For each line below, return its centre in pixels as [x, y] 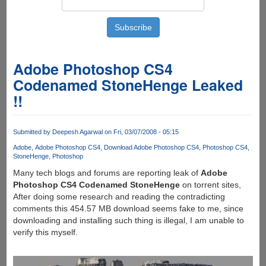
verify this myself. [45, 232]
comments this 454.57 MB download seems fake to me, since [128, 209]
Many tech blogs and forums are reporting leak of [107, 173]
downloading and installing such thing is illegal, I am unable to [128, 221]
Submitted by [32, 132]
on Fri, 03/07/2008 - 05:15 [140, 132]
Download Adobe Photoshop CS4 [151, 148]
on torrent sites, [210, 185]
